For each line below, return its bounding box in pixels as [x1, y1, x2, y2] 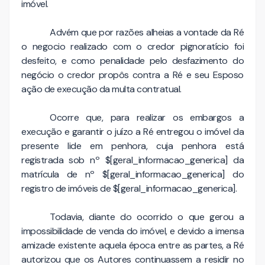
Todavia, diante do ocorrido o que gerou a [50, 210, 244, 223]
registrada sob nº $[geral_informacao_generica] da [21, 153, 244, 166]
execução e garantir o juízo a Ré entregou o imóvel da [21, 125, 244, 138]
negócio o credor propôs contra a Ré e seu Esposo [21, 68, 244, 81]
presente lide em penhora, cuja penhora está [21, 139, 244, 152]
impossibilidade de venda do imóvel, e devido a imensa [21, 224, 244, 237]
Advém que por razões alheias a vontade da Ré [50, 25, 244, 38]
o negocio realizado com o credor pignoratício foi [21, 40, 244, 53]
